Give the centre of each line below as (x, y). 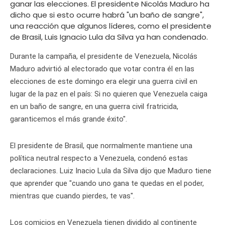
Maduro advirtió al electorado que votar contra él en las (102, 69)
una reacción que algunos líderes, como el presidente (111, 26)
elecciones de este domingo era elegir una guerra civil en (104, 82)
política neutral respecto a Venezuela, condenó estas (99, 158)
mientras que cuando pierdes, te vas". (75, 196)
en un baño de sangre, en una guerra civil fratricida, (94, 107)
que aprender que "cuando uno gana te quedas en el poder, (107, 184)
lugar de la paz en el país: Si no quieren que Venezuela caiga (109, 94)
